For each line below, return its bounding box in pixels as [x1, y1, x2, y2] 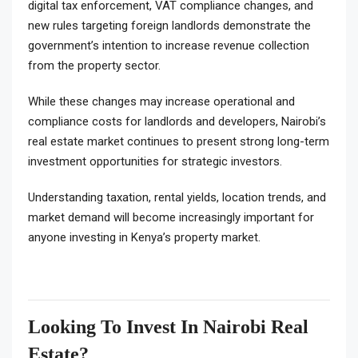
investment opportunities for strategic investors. [28, 154, 282, 169]
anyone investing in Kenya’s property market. [28, 230, 261, 245]
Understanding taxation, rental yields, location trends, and [28, 190, 326, 205]
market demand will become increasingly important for [28, 210, 314, 225]
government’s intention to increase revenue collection [28, 38, 309, 54]
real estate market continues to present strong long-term [28, 134, 329, 149]
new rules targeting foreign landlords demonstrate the [28, 18, 311, 34]
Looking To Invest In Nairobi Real [28, 316, 308, 338]
